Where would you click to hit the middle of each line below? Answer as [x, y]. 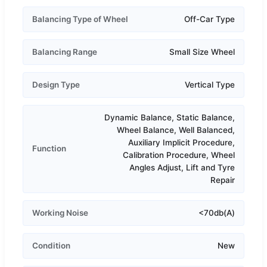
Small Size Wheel [202, 52]
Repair [223, 180]
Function [49, 148]
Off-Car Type [209, 19]
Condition [51, 245]
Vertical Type [210, 84]
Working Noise [60, 212]
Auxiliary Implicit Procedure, [181, 142]
